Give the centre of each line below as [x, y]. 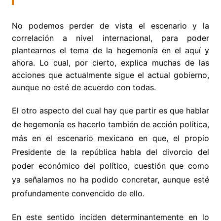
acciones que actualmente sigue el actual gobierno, [110, 75]
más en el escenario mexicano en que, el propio [110, 138]
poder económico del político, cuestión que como [110, 166]
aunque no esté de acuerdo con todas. [84, 87]
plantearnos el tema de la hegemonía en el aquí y [110, 50]
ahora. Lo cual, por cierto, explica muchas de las [110, 62]
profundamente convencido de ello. [78, 193]
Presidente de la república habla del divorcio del [110, 152]
